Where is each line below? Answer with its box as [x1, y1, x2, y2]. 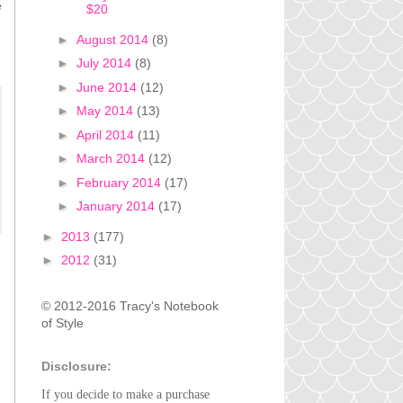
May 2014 [76, 103, 137, 119]
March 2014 [76, 151, 148, 166]
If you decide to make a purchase [41, 387, 210, 401]
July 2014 [76, 56, 135, 71]
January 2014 [76, 199, 158, 214]
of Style [41, 315, 84, 330]
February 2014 [76, 175, 165, 190]
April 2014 [76, 127, 138, 142]
